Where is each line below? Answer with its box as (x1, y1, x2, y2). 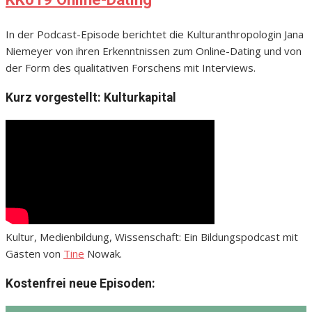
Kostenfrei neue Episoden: (6, 276, 155, 291)
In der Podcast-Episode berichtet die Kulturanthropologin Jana (6, 26, 304, 41)
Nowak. (84, 246, 122, 260)
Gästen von (6, 246, 63, 260)
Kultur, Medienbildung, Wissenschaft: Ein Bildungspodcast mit (6, 229, 298, 244)
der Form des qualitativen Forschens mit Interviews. (6, 60, 256, 75)
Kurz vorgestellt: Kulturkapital (6, 91, 176, 105)
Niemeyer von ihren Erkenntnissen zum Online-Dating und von (6, 43, 302, 58)
